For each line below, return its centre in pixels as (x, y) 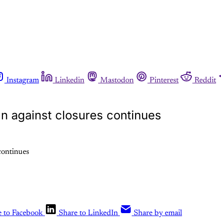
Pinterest (164, 80)
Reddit (205, 80)
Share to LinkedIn (88, 213)
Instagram (23, 80)
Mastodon (117, 80)
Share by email (158, 213)
